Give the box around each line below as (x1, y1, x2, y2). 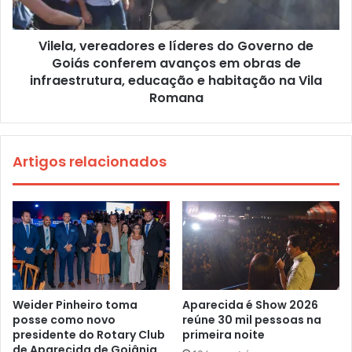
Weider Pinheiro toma (13, 296, 137, 313)
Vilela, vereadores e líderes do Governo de (38, 36, 313, 55)
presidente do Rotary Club (13, 326, 165, 343)
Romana (148, 88, 203, 107)
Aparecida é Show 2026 (182, 296, 318, 313)
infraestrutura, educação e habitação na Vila (30, 71, 322, 90)
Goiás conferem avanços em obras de (51, 53, 301, 72)
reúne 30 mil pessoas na (182, 311, 321, 328)
